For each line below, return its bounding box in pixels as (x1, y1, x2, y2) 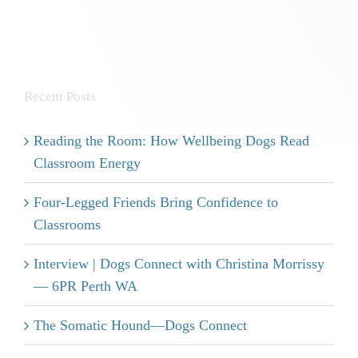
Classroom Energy (34, 155, 141, 171)
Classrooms (34, 217, 101, 233)
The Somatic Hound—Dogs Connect (34, 317, 247, 333)
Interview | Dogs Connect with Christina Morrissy (34, 256, 324, 272)
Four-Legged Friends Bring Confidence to (34, 194, 278, 210)
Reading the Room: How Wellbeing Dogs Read (34, 133, 309, 149)
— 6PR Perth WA (34, 278, 137, 294)
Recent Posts (24, 89, 96, 104)
